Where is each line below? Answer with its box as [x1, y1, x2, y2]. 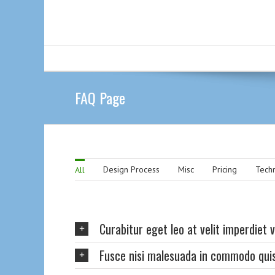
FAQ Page [75, 87, 125, 109]
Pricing [212, 164, 237, 175]
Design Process [103, 164, 160, 175]
